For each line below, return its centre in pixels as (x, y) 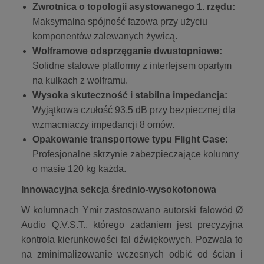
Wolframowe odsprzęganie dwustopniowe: (127, 51)
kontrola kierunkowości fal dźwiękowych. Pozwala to (132, 239)
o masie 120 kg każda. (79, 169)
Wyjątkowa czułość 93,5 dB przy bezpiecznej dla (134, 110)
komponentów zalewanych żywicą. (105, 36)
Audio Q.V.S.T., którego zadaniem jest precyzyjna (132, 225)
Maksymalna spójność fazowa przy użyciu (120, 21)
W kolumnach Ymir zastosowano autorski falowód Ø (132, 210)
